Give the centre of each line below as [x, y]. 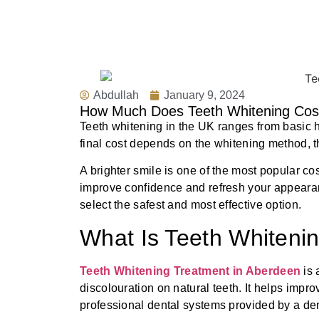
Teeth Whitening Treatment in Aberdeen [190, 271]
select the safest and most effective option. [191, 205]
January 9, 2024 [204, 95]
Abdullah [116, 95]
